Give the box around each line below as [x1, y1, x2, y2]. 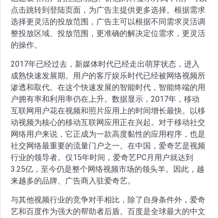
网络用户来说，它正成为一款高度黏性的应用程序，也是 [11, 129, 206, 139]
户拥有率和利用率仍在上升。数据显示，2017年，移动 [11, 94, 200, 104]
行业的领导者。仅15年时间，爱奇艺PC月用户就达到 [11, 153, 194, 163]
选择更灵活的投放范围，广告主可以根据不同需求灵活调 [11, 17, 206, 27]
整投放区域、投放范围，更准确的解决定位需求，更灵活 [11, 29, 206, 38]
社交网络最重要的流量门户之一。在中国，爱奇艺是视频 [11, 141, 206, 151]
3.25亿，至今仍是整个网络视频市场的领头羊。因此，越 [11, 164, 205, 174]
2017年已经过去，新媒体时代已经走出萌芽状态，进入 [11, 59, 200, 69]
